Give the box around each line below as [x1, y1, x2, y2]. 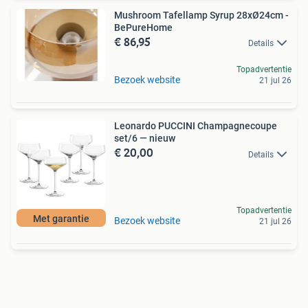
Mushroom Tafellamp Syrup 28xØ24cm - [114, 10, 289, 21]
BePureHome [114, 22, 173, 34]
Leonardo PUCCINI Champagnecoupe [114, 120, 277, 132]
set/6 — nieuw [114, 133, 175, 144]
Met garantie [33, 213, 89, 225]
